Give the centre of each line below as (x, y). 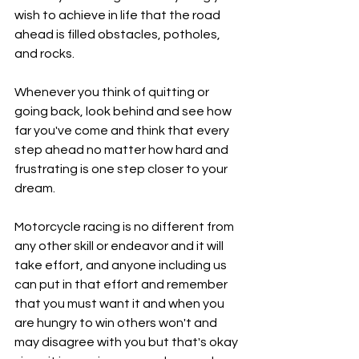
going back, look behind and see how (124, 111)
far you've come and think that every (123, 131)
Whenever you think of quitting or (113, 92)
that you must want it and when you (121, 304)
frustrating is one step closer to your (122, 169)
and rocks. (44, 54)
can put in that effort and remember (122, 284)
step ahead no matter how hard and (123, 150)
